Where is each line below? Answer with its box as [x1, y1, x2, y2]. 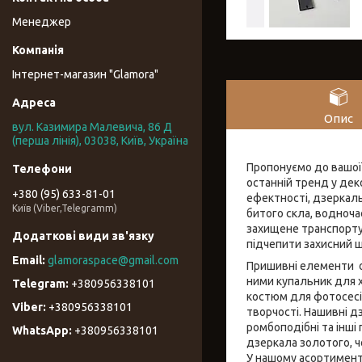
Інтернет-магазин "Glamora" [12, 68, 158, 82]
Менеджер [12, 15, 71, 29]
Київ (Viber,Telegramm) [12, 202, 117, 213]
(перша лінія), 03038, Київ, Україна [12, 134, 188, 148]
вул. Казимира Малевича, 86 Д [12, 120, 172, 134]
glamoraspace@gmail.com [48, 254, 179, 267]
